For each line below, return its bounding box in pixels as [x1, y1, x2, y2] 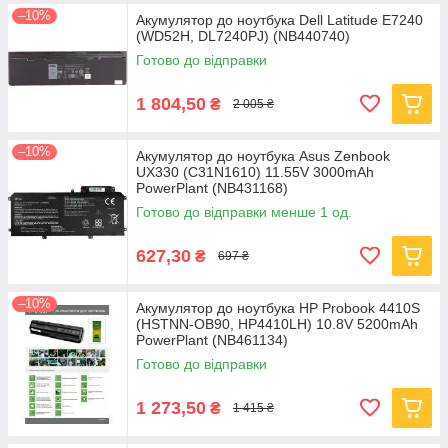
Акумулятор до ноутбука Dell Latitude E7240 [136, 12, 423, 28]
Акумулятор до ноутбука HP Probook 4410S [136, 300, 420, 316]
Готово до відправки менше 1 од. [136, 204, 352, 220]
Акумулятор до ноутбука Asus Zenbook [136, 148, 390, 164]
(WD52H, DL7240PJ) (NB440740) [136, 28, 350, 44]
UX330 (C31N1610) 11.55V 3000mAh [136, 164, 374, 180]
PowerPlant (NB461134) [136, 332, 288, 348]
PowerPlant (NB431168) [136, 180, 288, 196]
